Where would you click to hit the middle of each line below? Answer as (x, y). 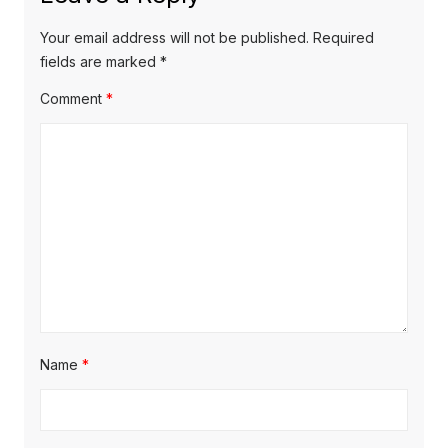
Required (343, 38)
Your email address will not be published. (174, 38)
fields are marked (100, 62)
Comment (73, 99)
